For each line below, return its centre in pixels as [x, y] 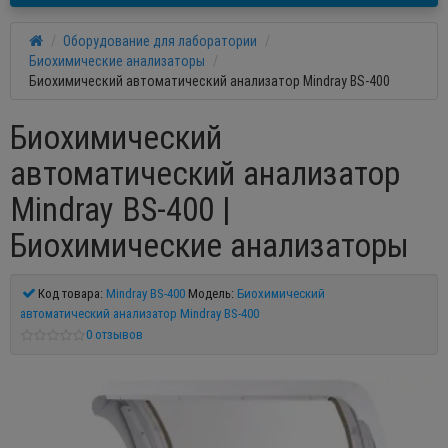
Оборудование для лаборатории [160, 41]
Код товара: [70, 294]
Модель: [209, 294]
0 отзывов [114, 335]
